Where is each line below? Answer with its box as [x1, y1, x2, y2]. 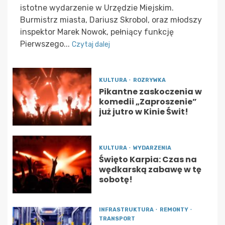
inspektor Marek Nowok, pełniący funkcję [20, 27, 174, 37]
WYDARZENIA [133, 144, 171, 151]
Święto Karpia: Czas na [98, 153, 197, 165]
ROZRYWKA [133, 76, 166, 83]
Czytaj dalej [72, 40, 110, 49]
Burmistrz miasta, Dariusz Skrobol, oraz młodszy [20, 15, 202, 25]
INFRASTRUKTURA [98, 206, 155, 213]
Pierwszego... [20, 39, 72, 49]
